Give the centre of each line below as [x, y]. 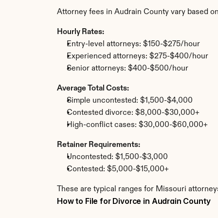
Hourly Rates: [81, 32]
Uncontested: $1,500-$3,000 [117, 157]
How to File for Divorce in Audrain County [134, 201]
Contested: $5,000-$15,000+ [118, 169]
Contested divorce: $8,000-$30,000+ [133, 113]
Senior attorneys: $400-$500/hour [127, 69]
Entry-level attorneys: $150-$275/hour [133, 44]
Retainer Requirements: [99, 145]
